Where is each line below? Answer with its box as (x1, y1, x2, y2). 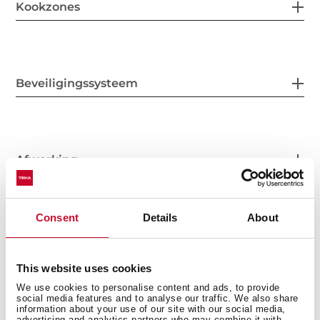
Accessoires (16, 229, 85, 243)
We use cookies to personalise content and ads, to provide (16, 282, 280, 293)
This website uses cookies (16, 261, 152, 274)
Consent (36, 211, 79, 224)
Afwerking (16, 153, 79, 166)
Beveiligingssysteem (16, 76, 139, 90)
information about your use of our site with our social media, (16, 304, 286, 314)
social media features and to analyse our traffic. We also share (16, 293, 299, 304)
